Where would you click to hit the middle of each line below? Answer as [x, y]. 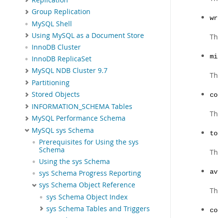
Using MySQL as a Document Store [88, 35]
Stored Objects [56, 95]
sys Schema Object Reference [87, 185]
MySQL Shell [52, 24]
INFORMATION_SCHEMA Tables [82, 106]
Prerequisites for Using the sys [89, 142]
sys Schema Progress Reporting [90, 173]
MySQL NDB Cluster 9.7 [70, 71]
